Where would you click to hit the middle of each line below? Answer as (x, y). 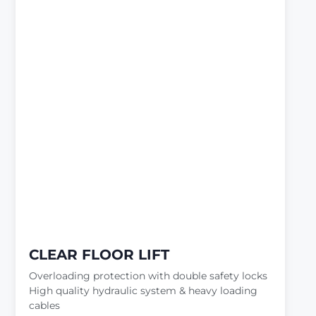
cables (45, 305)
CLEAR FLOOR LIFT (99, 254)
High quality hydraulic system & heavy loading (144, 290)
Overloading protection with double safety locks (148, 275)
